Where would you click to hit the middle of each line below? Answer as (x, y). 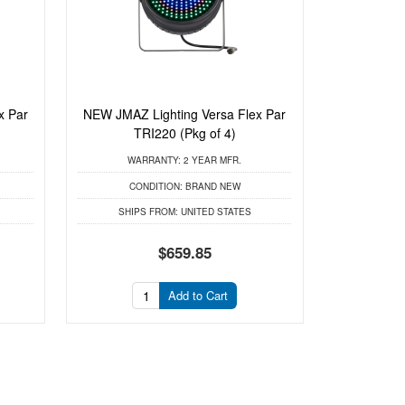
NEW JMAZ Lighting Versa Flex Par (185, 113)
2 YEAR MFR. (212, 160)
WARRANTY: (155, 160)
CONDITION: (155, 186)
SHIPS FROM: (148, 212)
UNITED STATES (214, 212)
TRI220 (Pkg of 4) (184, 132)
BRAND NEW (211, 186)
